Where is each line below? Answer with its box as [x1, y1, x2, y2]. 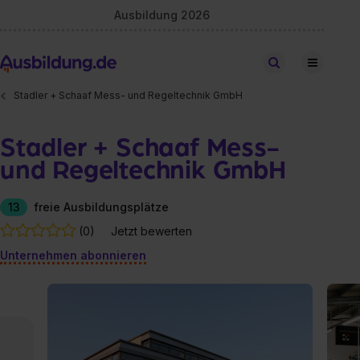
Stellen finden [285, 56, 348, 68]
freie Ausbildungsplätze [34, 199, 169, 214]
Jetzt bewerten [111, 224, 192, 239]
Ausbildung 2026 [114, 7, 211, 22]
